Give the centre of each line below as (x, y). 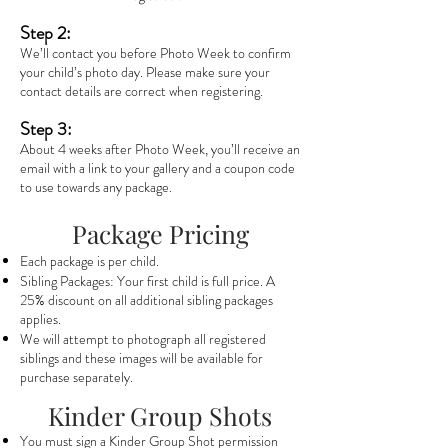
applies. (40, 319)
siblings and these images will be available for (141, 358)
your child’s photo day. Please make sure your (145, 72)
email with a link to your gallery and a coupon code (157, 168)
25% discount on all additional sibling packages (146, 300)
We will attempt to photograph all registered (143, 339)
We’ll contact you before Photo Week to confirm (155, 53)
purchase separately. (76, 377)
